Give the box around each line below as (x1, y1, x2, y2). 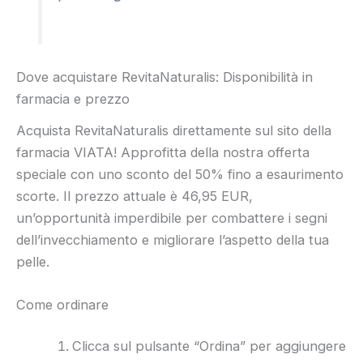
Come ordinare (16, 296, 109, 313)
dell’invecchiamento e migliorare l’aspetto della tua (16, 231, 329, 248)
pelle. (16, 253, 49, 270)
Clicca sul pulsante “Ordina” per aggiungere (72, 338, 347, 355)
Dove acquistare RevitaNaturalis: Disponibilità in (16, 69, 313, 86)
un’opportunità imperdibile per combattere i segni (16, 209, 327, 226)
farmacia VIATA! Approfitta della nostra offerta (16, 143, 310, 160)
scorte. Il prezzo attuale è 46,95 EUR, (16, 187, 253, 204)
